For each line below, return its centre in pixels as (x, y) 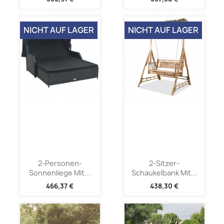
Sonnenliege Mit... (60, 173)
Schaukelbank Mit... (164, 173)
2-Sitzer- (164, 163)
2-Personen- (60, 163)
